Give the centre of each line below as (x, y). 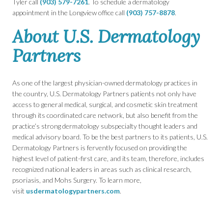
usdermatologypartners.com (73, 191)
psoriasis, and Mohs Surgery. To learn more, (77, 180)
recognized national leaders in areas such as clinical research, (102, 169)
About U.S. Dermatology (106, 37)
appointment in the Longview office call (69, 13)
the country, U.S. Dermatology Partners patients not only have (104, 94)
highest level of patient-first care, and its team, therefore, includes (108, 159)
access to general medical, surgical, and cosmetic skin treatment (105, 105)
